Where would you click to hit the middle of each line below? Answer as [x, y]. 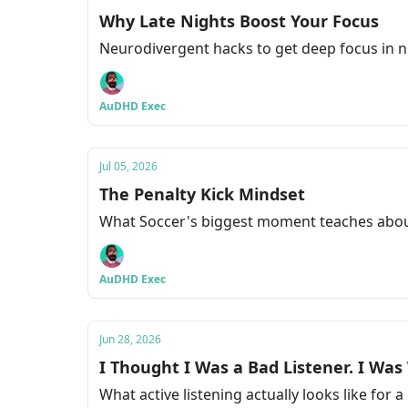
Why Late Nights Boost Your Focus [239, 21]
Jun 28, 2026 [130, 339]
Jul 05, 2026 [128, 166]
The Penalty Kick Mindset [202, 194]
